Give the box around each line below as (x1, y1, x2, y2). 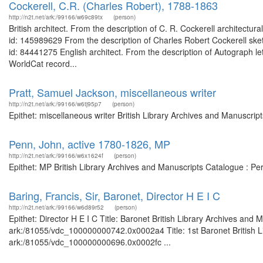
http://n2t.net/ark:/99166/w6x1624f (9, 151, 103, 160)
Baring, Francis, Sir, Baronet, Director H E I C (9, 188, 220, 203)
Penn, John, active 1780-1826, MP (9, 136, 170, 151)
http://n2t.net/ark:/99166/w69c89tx (9, 13, 103, 21)
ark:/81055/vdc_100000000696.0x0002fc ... (9, 236, 171, 248)
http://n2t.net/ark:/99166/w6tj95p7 (9, 100, 102, 108)
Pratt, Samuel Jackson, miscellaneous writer (9, 85, 216, 100)
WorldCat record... (9, 58, 77, 69)
